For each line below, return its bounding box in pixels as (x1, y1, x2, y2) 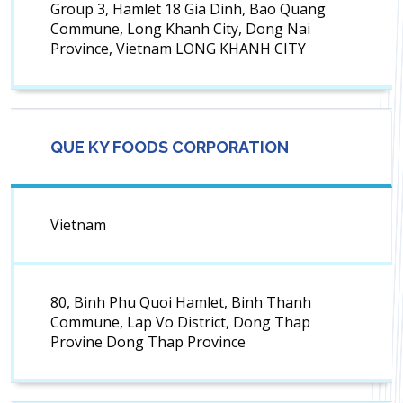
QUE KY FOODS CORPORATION (47, 138, 289, 157)
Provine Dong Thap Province (50, 332, 246, 353)
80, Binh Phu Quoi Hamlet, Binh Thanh (50, 292, 311, 313)
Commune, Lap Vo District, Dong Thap (50, 312, 310, 333)
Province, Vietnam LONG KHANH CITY (50, 39, 306, 59)
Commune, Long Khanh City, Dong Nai (50, 19, 310, 40)
